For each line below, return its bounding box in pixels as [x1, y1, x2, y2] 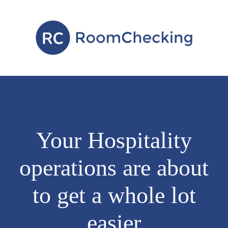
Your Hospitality [36, 127, 192, 154]
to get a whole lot [32, 182, 196, 209]
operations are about [19, 155, 209, 181]
